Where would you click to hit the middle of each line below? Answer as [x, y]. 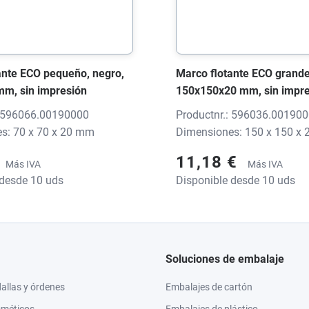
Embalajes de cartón [209, 287]
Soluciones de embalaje [225, 259]
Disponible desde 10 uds [236, 180]
